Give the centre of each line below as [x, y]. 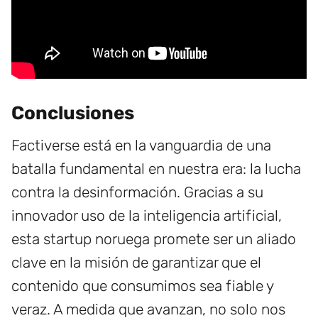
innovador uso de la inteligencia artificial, [147, 215]
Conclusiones [73, 113]
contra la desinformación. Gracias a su [137, 192]
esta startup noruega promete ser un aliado [154, 238]
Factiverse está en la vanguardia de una [141, 145]
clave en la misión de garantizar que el [136, 262]
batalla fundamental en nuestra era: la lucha [156, 168]
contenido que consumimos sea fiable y [142, 285]
